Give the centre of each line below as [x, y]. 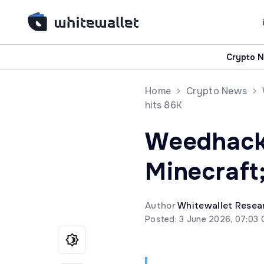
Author [161, 206]
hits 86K [164, 105]
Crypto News [217, 91]
